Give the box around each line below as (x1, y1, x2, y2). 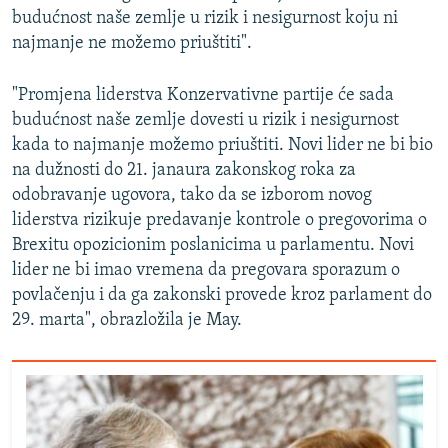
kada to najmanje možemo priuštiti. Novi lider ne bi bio (12, 135, 433, 155)
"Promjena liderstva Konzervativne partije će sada (12, 85, 394, 105)
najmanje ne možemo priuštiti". (12, 33, 252, 53)
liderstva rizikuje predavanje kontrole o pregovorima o (12, 210, 427, 230)
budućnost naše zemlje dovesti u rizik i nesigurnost (12, 110, 399, 130)
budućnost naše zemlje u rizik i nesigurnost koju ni (12, 8, 398, 28)
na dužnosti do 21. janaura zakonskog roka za (12, 160, 356, 180)
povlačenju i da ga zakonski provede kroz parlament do (12, 285, 432, 305)
